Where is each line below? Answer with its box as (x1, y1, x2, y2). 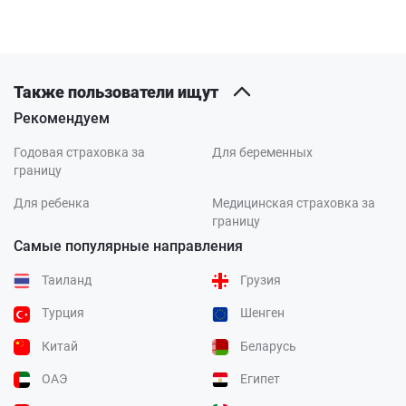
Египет (240, 371, 280, 386)
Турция (42, 305, 84, 321)
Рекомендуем (14, 109, 110, 127)
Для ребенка (14, 195, 90, 210)
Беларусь (240, 338, 296, 353)
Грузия (240, 272, 281, 287)
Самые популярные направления (14, 237, 243, 255)
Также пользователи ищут (14, 82, 218, 101)
